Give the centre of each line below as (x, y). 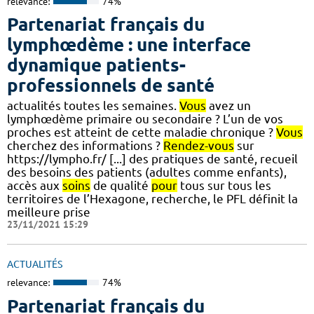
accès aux (35, 186)
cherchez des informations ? (85, 146)
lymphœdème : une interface (129, 45)
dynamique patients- (96, 65)
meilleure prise (49, 212)
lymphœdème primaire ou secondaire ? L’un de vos (145, 119)
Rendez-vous (199, 146)
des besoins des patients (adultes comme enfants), (147, 172)
